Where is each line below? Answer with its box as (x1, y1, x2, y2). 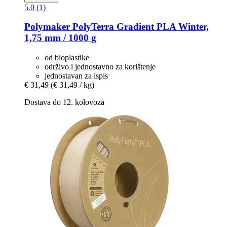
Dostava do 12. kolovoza (24, 98, 104, 107)
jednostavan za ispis (45, 71, 108, 81)
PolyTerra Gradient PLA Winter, (70, 21, 209, 32)
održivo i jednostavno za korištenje (45, 62, 156, 71)
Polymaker (24, 21, 70, 32)
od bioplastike (45, 53, 89, 62)
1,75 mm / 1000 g (24, 32, 96, 44)
